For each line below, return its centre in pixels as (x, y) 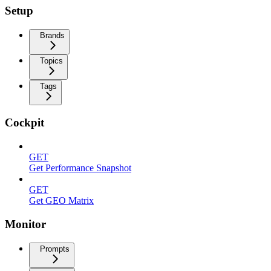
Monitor (25, 224)
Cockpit (24, 123)
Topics (51, 60)
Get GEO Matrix (61, 201)
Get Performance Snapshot (80, 168)
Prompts (55, 249)
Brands (52, 35)
